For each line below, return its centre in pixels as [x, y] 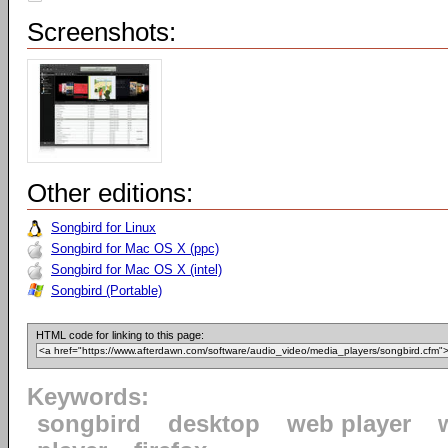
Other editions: [110, 193]
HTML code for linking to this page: [120, 335]
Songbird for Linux [103, 227]
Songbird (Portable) [106, 290]
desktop [214, 424]
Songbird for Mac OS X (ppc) [135, 248]
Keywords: [88, 397]
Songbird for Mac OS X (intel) [136, 269]
